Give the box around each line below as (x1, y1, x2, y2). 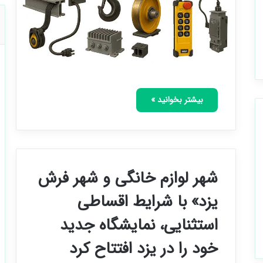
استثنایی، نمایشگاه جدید (60, 213, 218, 238)
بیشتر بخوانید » (151, 93, 204, 107)
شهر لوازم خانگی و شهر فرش (38, 166, 218, 191)
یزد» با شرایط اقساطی (77, 190, 218, 215)
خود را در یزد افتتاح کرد (69, 237, 218, 262)
